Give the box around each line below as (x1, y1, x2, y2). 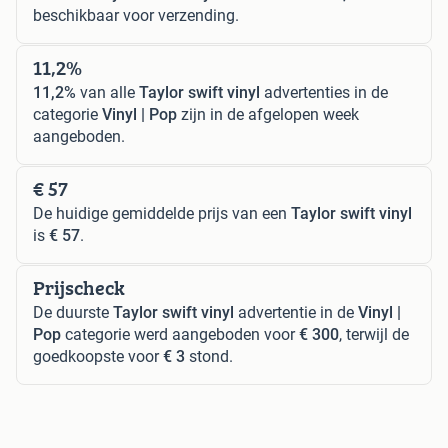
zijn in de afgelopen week (177, 104, 359, 124)
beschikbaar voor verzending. (33, 5, 239, 25)
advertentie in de (234, 302, 358, 322)
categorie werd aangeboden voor (61, 324, 299, 344)
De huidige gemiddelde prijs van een (33, 203, 291, 223)
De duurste (33, 302, 113, 322)
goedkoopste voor (33, 346, 163, 366)
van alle (76, 82, 139, 102)
